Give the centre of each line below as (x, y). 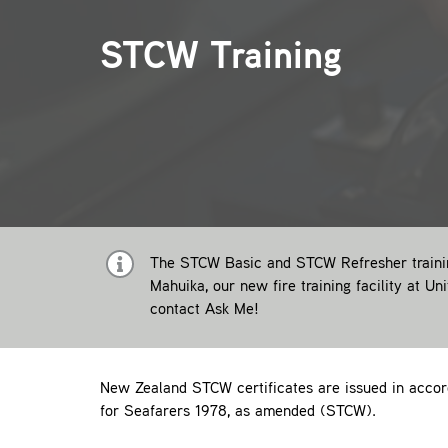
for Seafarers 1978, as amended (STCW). (237, 412)
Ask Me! (231, 310)
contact (177, 310)
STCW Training (221, 58)
